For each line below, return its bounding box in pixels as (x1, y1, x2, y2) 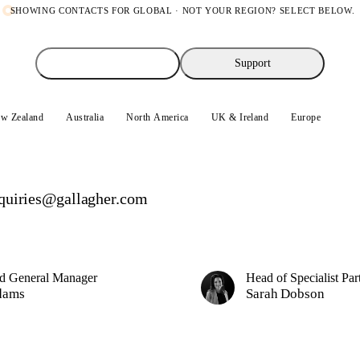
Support (234, 57, 271, 69)
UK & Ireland (211, 112, 269, 123)
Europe (291, 112, 321, 123)
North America (126, 112, 189, 123)
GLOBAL (133, 6, 173, 15)
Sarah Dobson (246, 286, 325, 301)
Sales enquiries (74, 57, 141, 69)
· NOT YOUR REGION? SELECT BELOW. (172, 6, 355, 15)
